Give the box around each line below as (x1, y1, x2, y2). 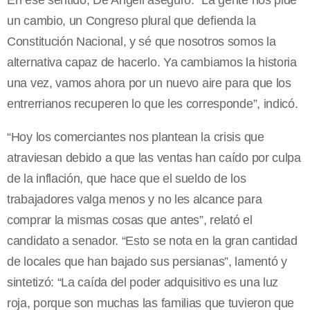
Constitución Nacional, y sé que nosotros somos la (7, 35, 276, 49)
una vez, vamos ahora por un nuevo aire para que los (7, 76, 291, 91)
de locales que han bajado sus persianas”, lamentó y (7, 255, 287, 269)
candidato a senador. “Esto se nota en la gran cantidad (7, 234, 298, 248)
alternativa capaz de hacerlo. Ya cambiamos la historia (7, 55, 297, 70)
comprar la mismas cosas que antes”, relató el (7, 213, 253, 228)
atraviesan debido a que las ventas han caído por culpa (7, 151, 301, 165)
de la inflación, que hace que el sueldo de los (7, 172, 246, 186)
